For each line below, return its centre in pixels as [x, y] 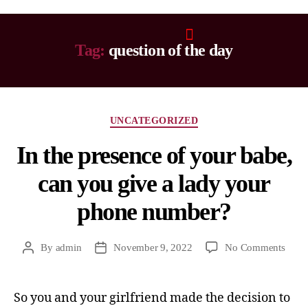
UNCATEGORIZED [154, 121]
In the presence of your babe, [154, 155]
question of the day [170, 50]
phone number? [154, 211]
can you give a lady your [154, 183]
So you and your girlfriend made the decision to [152, 298]
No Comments [255, 247]
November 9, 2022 [153, 247]
